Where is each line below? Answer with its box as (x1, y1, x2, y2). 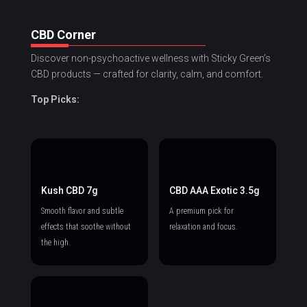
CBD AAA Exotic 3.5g (169, 185, 260, 197)
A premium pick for (169, 206, 234, 217)
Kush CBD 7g (40, 185, 98, 197)
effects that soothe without (40, 222, 131, 232)
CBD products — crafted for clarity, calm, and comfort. (30, 69, 263, 80)
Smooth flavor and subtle (40, 206, 123, 217)
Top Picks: (30, 94, 79, 106)
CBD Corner (30, 27, 96, 42)
